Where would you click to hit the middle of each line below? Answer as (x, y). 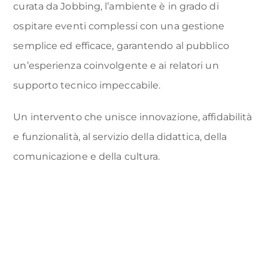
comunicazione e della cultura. (87, 156)
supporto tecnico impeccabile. (87, 85)
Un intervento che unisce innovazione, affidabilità (133, 117)
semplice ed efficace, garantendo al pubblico (121, 45)
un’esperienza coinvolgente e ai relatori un (116, 65)
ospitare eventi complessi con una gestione (119, 26)
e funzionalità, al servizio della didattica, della (120, 136)
